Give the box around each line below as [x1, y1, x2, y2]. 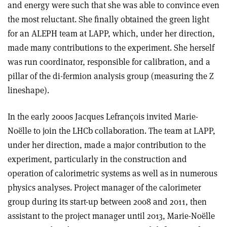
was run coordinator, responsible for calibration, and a [8, 56, 210, 67]
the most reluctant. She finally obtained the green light [8, 13, 209, 25]
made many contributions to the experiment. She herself [8, 42, 214, 53]
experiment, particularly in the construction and [8, 153, 187, 165]
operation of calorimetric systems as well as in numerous [8, 167, 217, 179]
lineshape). [8, 84, 51, 96]
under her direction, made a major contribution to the [8, 139, 206, 150]
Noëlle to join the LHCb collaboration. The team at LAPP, [8, 125, 215, 136]
